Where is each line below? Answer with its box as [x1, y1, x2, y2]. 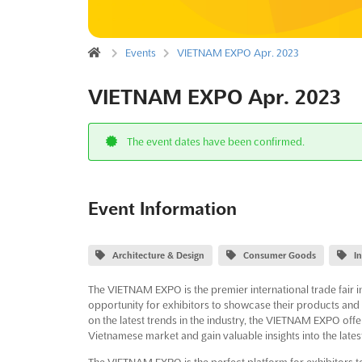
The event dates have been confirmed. [124, 135, 305, 147]
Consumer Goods [242, 250, 316, 260]
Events [124, 46, 156, 58]
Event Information [87, 198, 237, 218]
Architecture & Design [112, 250, 205, 260]
